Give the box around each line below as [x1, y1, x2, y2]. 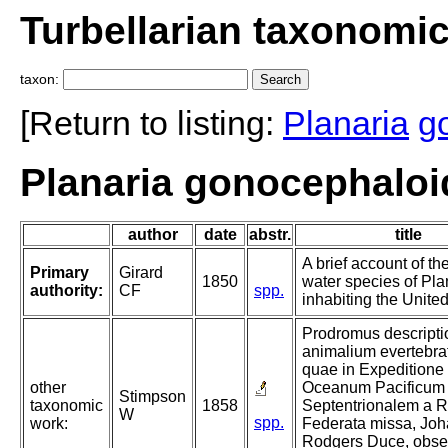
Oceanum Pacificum [302, 379, 445, 397]
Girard [119, 264, 163, 282]
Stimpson [119, 388, 186, 406]
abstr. [249, 226, 291, 244]
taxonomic [30, 397, 103, 415]
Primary [30, 264, 89, 282]
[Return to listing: [20, 104, 283, 143]
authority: [30, 282, 103, 300]
